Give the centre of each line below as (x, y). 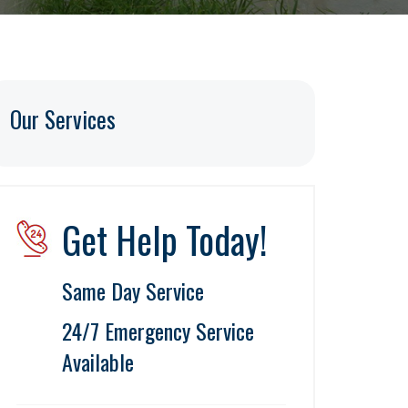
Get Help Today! (164, 240)
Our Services (63, 119)
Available (98, 362)
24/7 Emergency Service (158, 331)
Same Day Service (133, 291)
